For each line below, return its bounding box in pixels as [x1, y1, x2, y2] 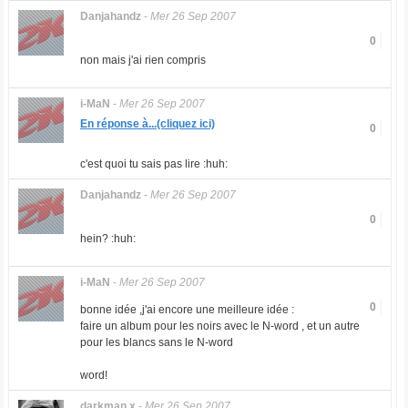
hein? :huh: [79, 232, 136, 245]
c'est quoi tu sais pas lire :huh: [79, 158, 228, 170]
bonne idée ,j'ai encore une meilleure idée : [79, 303, 294, 316]
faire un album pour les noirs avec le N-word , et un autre [79, 320, 360, 332]
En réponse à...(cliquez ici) [79, 117, 215, 130]
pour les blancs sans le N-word [79, 336, 233, 349]
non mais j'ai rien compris [79, 54, 206, 66]
